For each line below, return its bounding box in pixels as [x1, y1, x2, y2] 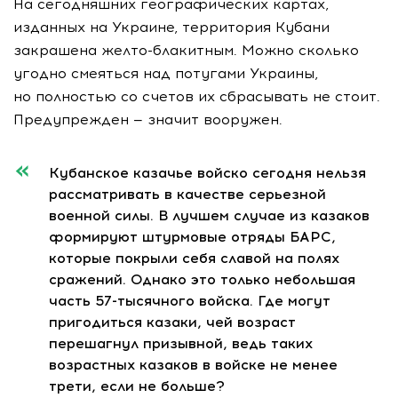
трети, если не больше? [49, 377, 225, 394]
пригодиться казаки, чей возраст [49, 313, 296, 330]
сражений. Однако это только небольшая [49, 270, 355, 288]
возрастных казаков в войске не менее [49, 355, 338, 373]
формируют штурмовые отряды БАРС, [49, 227, 336, 245]
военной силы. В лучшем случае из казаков [49, 206, 370, 224]
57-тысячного [95, 291, 195, 309]
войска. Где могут [195, 291, 330, 309]
